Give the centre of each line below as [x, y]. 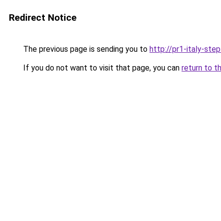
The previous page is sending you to [85, 49]
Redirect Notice [43, 18]
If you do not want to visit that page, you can [101, 68]
